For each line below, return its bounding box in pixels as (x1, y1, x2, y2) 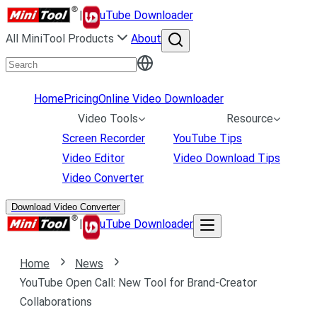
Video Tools (78, 112, 138, 125)
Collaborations (20, 295, 92, 309)
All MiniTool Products (6, 32, 114, 45)
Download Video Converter (11, 202, 120, 212)
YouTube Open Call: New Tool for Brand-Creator (20, 276, 257, 289)
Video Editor (62, 151, 125, 165)
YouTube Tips (173, 132, 242, 145)
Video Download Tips (173, 151, 280, 165)
